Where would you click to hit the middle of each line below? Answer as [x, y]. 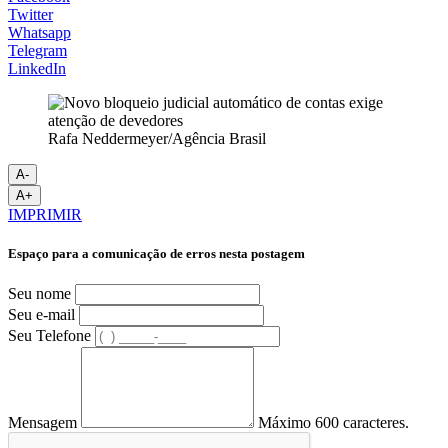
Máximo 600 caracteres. [333, 423]
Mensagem [42, 423]
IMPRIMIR [45, 214]
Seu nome [39, 294]
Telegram [37, 50]
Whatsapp [39, 32]
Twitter [30, 14]
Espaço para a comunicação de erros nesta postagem [156, 253]
